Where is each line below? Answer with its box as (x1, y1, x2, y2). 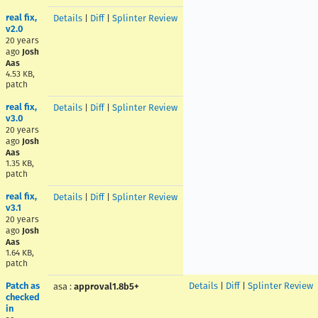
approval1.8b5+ (74, 281, 139, 292)
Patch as (6, 280, 40, 291)
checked (6, 292, 40, 302)
